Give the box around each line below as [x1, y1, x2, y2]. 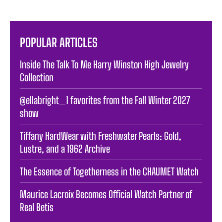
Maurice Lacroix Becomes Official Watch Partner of [20, 188, 192, 200]
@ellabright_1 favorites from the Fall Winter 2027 [20, 94, 190, 106]
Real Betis [20, 201, 54, 213]
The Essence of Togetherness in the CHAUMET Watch [20, 165, 199, 177]
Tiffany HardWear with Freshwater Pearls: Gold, [20, 129, 181, 142]
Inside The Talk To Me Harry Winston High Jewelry [20, 58, 189, 70]
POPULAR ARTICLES [20, 35, 98, 50]
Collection [20, 71, 54, 83]
